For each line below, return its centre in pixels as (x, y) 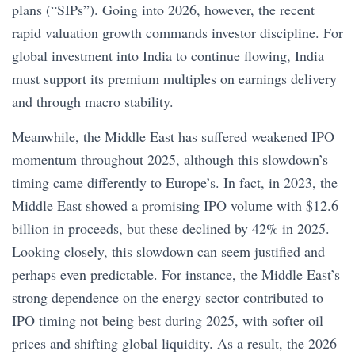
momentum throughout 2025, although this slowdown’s (170, 159)
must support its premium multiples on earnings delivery (174, 78)
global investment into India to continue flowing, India (168, 55)
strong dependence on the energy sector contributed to (168, 297)
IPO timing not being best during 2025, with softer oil (168, 320)
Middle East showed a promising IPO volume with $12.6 (175, 205)
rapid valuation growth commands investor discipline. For (177, 32)
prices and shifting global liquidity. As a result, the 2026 (174, 343)
